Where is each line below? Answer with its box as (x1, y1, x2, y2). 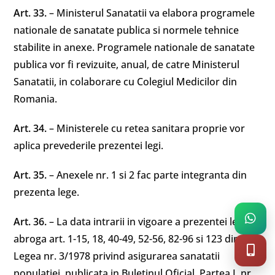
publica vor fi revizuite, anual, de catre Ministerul (14, 58, 240, 71)
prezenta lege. (14, 185, 80, 199)
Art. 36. (14, 215, 50, 228)
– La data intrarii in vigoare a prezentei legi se (49, 215, 259, 228)
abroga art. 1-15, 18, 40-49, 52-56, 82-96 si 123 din (14, 232, 240, 246)
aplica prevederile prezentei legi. (14, 139, 164, 152)
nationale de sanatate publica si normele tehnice (14, 23, 239, 37)
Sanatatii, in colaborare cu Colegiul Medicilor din (14, 75, 238, 88)
